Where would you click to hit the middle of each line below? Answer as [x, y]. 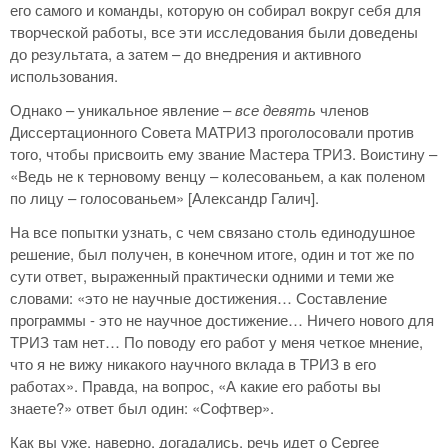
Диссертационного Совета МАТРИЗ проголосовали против [212, 132]
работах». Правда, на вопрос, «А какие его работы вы [195, 386]
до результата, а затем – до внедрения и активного [185, 54]
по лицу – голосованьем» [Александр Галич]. [164, 198]
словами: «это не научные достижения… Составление [198, 298]
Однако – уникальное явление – [122, 110]
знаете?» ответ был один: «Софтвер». [142, 408]
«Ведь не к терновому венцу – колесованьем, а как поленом [217, 176]
